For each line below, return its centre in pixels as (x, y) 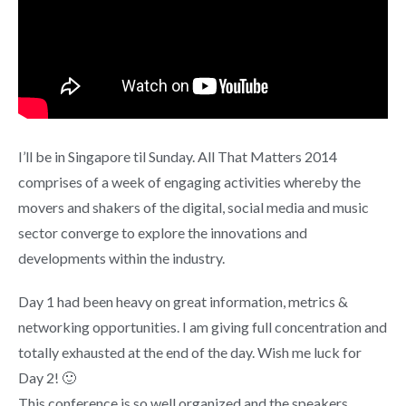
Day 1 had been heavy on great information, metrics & (183, 301)
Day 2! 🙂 (47, 377)
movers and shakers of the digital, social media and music (193, 207)
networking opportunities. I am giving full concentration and (203, 326)
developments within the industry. (121, 257)
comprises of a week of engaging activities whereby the (189, 181)
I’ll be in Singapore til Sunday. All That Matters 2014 (178, 156)
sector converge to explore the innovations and (163, 232)
